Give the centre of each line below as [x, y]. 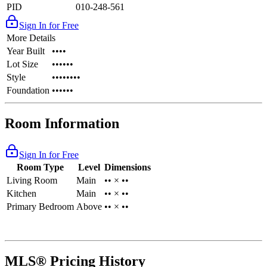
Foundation [28, 91]
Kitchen [21, 193]
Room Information [62, 124]
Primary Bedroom [40, 207]
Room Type [40, 167]
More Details [31, 38]
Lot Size [22, 64]
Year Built [26, 51]
